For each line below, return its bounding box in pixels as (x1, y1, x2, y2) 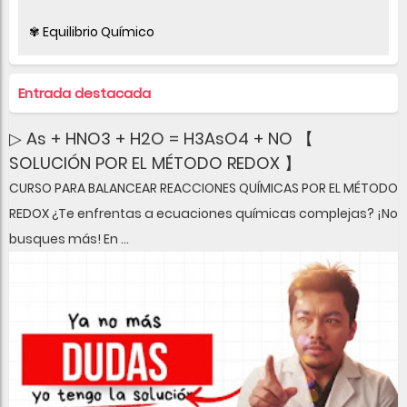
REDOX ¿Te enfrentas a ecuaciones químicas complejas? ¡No (9, 203, 398, 223)
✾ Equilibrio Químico (29, 22, 154, 41)
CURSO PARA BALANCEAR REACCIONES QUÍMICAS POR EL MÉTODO (9, 178, 398, 197)
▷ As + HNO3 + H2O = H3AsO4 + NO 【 (9, 126, 313, 150)
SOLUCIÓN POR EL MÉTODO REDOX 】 (9, 151, 301, 174)
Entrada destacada (18, 83, 151, 103)
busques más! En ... (9, 229, 129, 248)
